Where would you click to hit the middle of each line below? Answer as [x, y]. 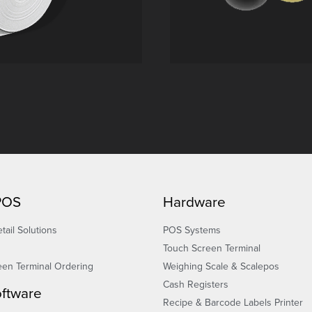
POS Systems [192, 230]
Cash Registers [196, 284]
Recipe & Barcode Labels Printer [233, 302]
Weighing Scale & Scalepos [221, 266]
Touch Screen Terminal [212, 248]
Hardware [194, 202]
